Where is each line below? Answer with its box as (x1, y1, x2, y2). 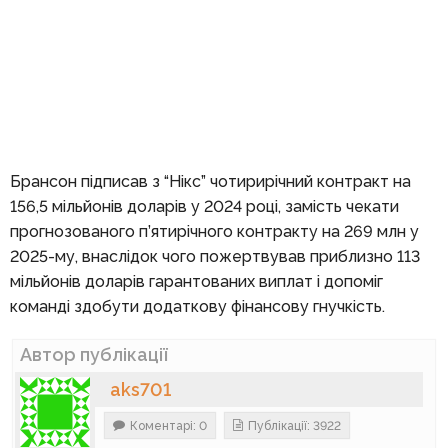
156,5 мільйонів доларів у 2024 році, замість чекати (9, 197, 399, 217)
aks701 (109, 379, 171, 401)
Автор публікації (19, 344, 168, 366)
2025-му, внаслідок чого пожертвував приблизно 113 (9, 247, 420, 267)
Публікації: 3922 (247, 419, 341, 434)
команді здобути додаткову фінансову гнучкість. (9, 297, 385, 317)
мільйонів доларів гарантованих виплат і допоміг (9, 272, 383, 292)
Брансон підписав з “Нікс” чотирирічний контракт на (9, 172, 411, 192)
